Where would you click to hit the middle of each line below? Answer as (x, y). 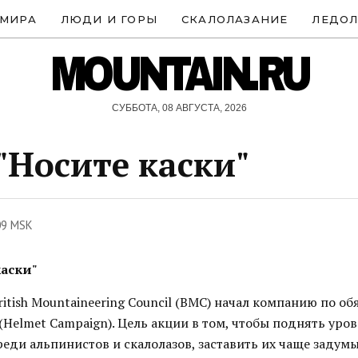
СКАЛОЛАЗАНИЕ (235, 19)
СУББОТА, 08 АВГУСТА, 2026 (179, 108)
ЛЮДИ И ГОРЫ (109, 19)
